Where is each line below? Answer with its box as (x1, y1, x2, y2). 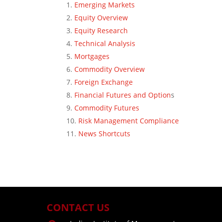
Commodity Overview (74, 64, 145, 74)
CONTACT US (47, 201, 110, 215)
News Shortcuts (78, 128, 131, 138)
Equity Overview (74, 12, 128, 22)
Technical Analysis (74, 38, 136, 48)
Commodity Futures (74, 103, 140, 112)
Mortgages (74, 51, 110, 61)
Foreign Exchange (74, 77, 133, 87)
